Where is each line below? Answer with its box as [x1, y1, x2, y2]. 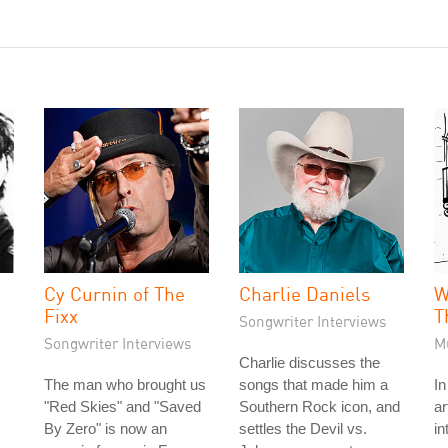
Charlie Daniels [239, 282, 370, 305]
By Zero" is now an [44, 420, 167, 437]
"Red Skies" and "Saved [44, 398, 201, 415]
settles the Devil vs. [239, 420, 367, 437]
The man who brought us [44, 376, 206, 393]
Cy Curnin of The [44, 282, 185, 305]
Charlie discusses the [239, 354, 380, 371]
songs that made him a [239, 376, 388, 393]
